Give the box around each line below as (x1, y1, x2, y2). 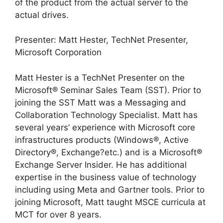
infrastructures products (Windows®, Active (15, 134, 189, 145)
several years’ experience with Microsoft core (15, 122, 195, 132)
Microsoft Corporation (15, 47, 102, 58)
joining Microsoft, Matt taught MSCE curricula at (15, 197, 206, 207)
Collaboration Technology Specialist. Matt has (15, 110, 198, 120)
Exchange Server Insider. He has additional (15, 159, 187, 170)
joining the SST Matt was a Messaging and (15, 97, 186, 108)
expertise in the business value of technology (15, 172, 196, 182)
